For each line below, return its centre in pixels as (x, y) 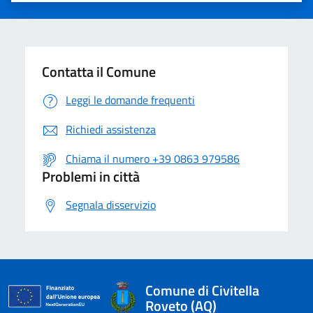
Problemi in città (91, 176)
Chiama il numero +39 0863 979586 (153, 159)
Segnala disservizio (111, 205)
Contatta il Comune (99, 72)
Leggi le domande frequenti (130, 100)
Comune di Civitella (202, 290)
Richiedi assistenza (111, 129)
